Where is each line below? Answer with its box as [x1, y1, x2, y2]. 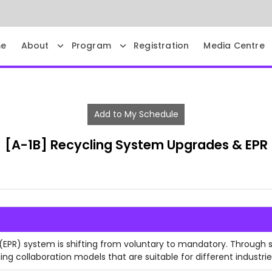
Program [71, 39, 111, 52]
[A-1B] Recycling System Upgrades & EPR [4, 136, 268, 154]
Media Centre [203, 39, 265, 52]
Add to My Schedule [93, 107, 178, 120]
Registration [133, 39, 189, 52]
